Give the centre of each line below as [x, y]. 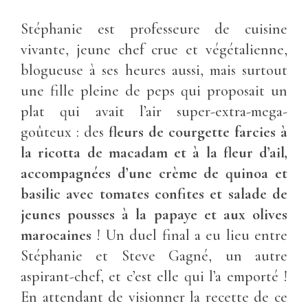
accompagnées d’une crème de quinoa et [154, 173]
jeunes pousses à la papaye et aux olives [154, 214]
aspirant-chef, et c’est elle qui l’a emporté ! [154, 276]
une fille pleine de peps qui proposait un [154, 90]
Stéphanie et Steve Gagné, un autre [154, 255]
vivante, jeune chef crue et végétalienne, [154, 49]
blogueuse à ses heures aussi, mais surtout [154, 70]
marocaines [56, 235]
